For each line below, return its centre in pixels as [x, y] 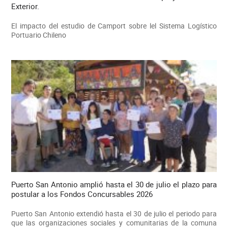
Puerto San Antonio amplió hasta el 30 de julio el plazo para [114, 184]
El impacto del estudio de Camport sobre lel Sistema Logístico [114, 25]
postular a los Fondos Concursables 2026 [82, 194]
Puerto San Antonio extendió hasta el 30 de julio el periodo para [114, 214]
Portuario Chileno [38, 35]
